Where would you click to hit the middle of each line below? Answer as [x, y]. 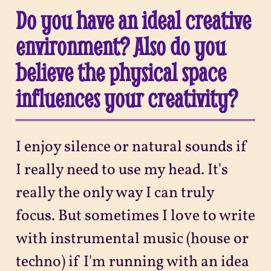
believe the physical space [121, 72]
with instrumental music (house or [132, 240]
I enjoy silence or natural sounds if [132, 148]
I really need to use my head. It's [122, 171]
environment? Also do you [120, 46]
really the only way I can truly [115, 194]
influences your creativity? [126, 98]
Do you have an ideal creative [133, 20]
